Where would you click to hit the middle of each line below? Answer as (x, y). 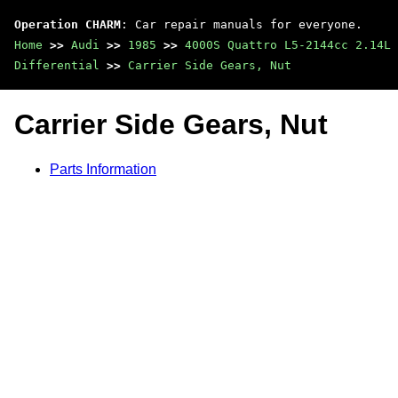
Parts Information (103, 169)
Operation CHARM (68, 24)
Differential (57, 65)
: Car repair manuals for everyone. (242, 24)
